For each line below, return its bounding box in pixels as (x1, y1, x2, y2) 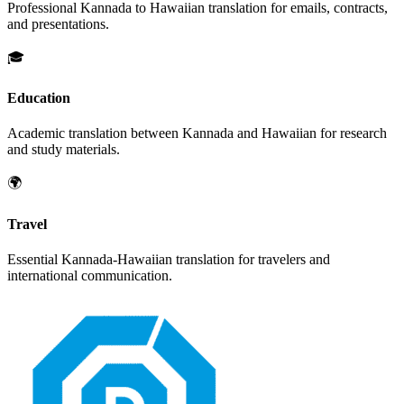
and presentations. (7, 15, 109, 32)
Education (7, 90, 70, 106)
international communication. (7, 268, 172, 283)
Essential (7, 252, 61, 267)
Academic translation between (7, 125, 182, 142)
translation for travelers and (172, 252, 330, 267)
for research (317, 125, 387, 142)
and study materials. (7, 142, 120, 158)
